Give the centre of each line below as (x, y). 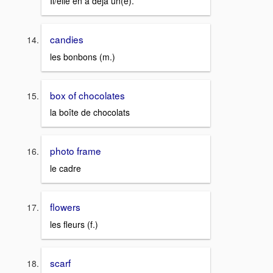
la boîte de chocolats (90, 112)
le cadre (66, 168)
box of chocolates (87, 95)
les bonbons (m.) (83, 56)
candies (67, 39)
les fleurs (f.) (74, 224)
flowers (65, 207)
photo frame (76, 151)
